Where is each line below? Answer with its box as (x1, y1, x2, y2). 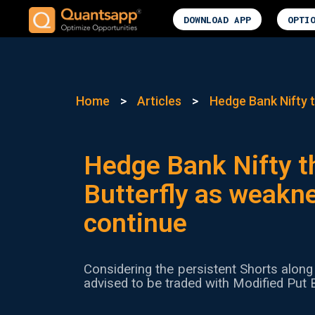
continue (83, 207, 187, 238)
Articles (137, 94, 182, 109)
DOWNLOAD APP (184, 13, 252, 25)
